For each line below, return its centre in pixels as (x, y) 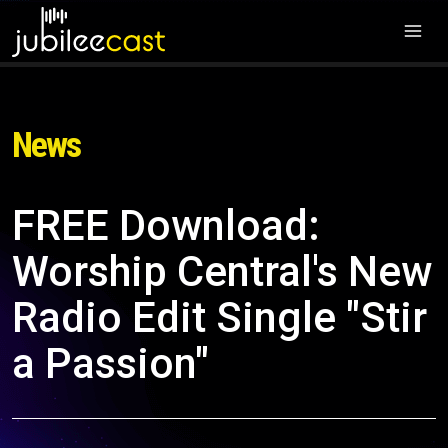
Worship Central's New (222, 271)
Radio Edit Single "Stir (219, 317)
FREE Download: (166, 225)
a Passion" (110, 363)
